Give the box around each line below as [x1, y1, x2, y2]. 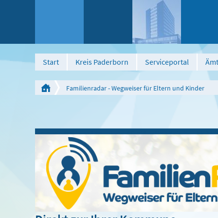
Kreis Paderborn [75, 57, 128, 67]
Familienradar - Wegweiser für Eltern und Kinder [66, 84, 204, 92]
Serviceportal [145, 57, 189, 67]
